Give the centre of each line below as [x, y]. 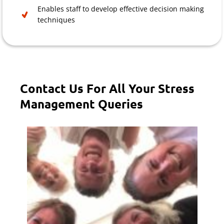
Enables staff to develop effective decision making [121, 8]
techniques [56, 19]
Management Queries [81, 103]
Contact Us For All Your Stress [107, 88]
